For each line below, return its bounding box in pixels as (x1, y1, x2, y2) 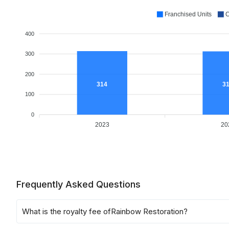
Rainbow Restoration (111, 207, 184, 216)
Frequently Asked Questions (16, 179, 141, 190)
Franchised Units (164, 11, 212, 18)
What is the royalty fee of (22, 207, 111, 216)
